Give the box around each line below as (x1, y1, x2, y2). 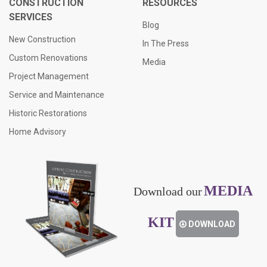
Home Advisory (9, 127, 66, 137)
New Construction (9, 35, 76, 45)
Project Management (9, 72, 89, 82)
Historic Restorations (9, 108, 87, 119)
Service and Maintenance (9, 90, 104, 100)
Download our (133, 184, 202, 198)
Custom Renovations (9, 53, 88, 63)
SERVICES (9, 11, 52, 23)
